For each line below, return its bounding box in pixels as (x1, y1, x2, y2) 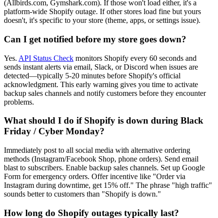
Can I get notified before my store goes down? (4, 34, 186, 44)
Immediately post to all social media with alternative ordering (4, 146, 190, 155)
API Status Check (18, 54, 73, 62)
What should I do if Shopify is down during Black (4, 115, 203, 126)
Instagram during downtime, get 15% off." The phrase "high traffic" (4, 181, 212, 190)
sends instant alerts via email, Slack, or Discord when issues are (4, 62, 198, 71)
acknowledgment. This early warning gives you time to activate (4, 80, 198, 89)
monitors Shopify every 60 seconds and (73, 54, 197, 62)
